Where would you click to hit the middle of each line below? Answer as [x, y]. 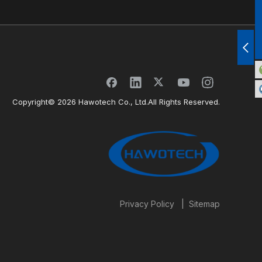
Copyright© [35, 102]
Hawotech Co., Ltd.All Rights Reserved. [148, 102]
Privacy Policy [147, 204]
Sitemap [204, 204]
